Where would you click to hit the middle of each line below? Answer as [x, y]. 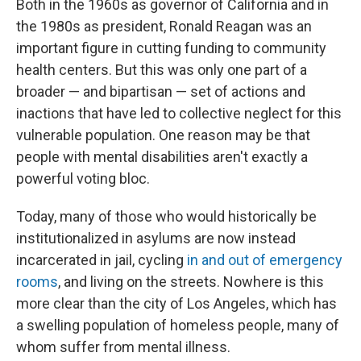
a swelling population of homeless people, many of [178, 325]
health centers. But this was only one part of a [162, 70]
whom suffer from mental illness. [123, 347]
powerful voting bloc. [83, 178]
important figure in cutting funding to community [171, 48]
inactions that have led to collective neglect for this [179, 113]
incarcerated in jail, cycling [102, 260]
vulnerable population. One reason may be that [163, 135]
